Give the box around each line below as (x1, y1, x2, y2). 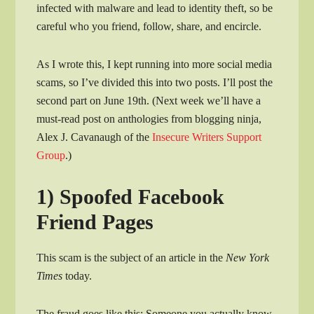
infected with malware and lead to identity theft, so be (36, 2, 273, 15)
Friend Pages (36, 210, 154, 234)
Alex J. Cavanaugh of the (36, 131, 153, 144)
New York (226, 252, 270, 264)
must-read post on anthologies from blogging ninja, (36, 113, 262, 125)
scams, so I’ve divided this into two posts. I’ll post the (36, 76, 273, 89)
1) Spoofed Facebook (36, 185, 225, 209)
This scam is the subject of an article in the (36, 252, 226, 264)
